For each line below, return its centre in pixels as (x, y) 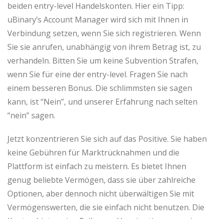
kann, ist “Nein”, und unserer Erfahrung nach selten (102, 102)
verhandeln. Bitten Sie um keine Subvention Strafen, (103, 61)
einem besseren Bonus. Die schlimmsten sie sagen (100, 88)
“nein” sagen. (31, 115)
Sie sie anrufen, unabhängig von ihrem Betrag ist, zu (104, 47)
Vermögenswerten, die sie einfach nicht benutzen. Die (106, 207)
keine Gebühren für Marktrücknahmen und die (93, 153)
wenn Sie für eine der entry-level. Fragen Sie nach (98, 74)
